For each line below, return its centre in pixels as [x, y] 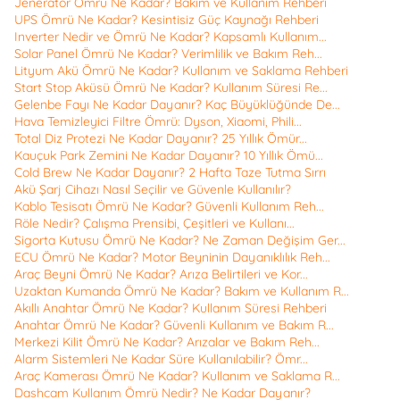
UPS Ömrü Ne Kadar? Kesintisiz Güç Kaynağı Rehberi [167, 20]
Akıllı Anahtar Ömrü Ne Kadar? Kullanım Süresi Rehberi [171, 308]
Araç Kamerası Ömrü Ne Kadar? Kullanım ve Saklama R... [177, 376]
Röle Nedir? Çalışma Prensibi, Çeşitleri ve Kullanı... [154, 224]
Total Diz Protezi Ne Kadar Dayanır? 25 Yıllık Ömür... [161, 139]
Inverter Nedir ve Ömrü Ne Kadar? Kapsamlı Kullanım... [171, 37]
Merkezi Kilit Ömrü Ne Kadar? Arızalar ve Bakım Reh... [167, 342]
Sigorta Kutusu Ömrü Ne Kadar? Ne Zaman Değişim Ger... [180, 241]
